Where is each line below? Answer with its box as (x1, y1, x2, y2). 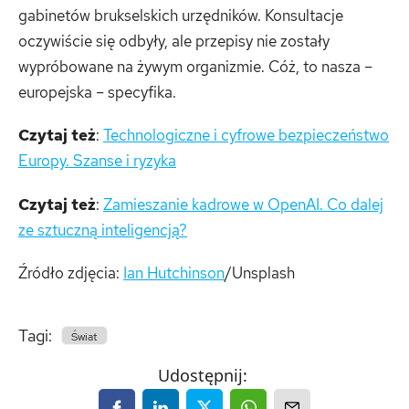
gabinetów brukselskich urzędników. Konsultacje (18, 5, 343, 26)
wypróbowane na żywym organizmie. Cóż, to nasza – (18, 57, 372, 77)
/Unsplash (225, 263, 295, 284)
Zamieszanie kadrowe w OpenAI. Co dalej (103, 194, 383, 215)
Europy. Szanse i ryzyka (18, 151, 176, 172)
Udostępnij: (157, 364, 247, 387)
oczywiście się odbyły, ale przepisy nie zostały (18, 31, 330, 51)
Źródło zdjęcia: (18, 263, 123, 284)
